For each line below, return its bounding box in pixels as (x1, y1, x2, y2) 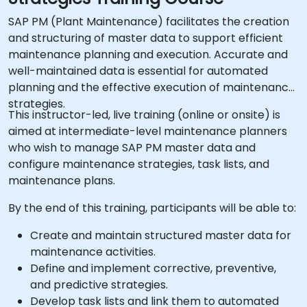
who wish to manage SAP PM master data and (8, 140, 256, 156)
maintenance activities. (30, 244, 156, 260)
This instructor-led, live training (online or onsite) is (8, 107, 280, 123)
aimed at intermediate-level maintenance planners (8, 123, 287, 139)
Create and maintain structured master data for (30, 228, 291, 243)
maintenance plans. (8, 173, 115, 188)
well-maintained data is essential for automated (8, 63, 268, 79)
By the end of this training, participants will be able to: (8, 200, 296, 216)
